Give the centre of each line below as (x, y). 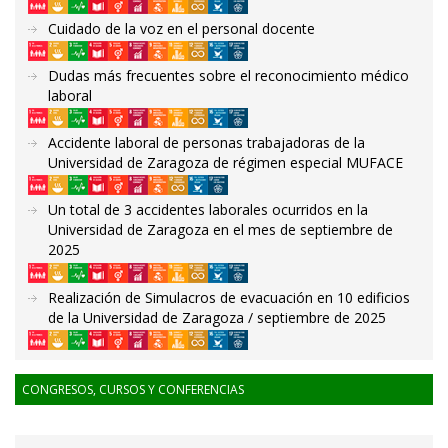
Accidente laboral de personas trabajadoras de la (206, 142)
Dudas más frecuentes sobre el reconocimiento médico (228, 75)
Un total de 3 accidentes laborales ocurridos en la (208, 210)
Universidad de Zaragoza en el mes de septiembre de (220, 230)
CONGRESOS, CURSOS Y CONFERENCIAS (133, 389)
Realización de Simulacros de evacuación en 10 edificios (229, 297)
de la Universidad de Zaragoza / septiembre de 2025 (217, 317)
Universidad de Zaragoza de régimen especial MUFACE (225, 162)
